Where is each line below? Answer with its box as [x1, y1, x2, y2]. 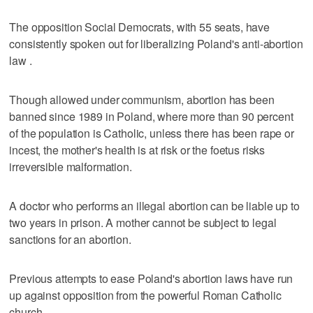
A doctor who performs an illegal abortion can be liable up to [9, 197, 300, 214]
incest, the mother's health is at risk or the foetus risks [9, 141, 265, 158]
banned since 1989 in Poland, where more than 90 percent [9, 108, 293, 124]
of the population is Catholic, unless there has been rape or [9, 124, 294, 141]
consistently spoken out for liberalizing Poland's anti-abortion [9, 35, 303, 52]
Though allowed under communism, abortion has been [9, 91, 275, 108]
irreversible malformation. [9, 158, 132, 175]
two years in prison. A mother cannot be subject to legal [9, 214, 277, 231]
